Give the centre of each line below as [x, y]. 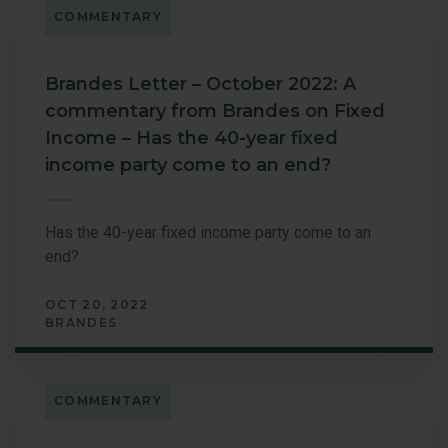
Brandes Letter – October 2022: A [200, 83]
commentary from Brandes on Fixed [215, 110]
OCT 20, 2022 [97, 304]
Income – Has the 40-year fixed [191, 137]
